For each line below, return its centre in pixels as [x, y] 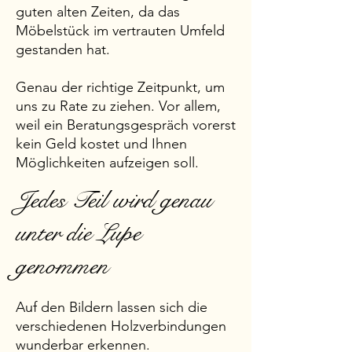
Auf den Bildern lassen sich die [112, 307]
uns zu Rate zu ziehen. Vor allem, [118, 106]
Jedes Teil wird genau [114, 200]
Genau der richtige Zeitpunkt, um [120, 87]
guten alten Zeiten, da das [98, 12]
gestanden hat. [63, 49]
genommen [62, 266]
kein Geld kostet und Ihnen [101, 144]
